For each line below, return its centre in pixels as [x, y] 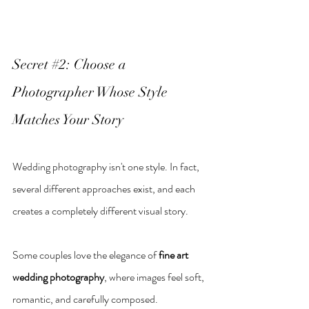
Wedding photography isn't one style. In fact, [107, 167]
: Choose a [98, 65]
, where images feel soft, [155, 277]
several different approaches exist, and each [105, 189]
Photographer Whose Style [92, 92]
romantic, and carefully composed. [85, 299]
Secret [32, 65]
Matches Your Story [68, 120]
